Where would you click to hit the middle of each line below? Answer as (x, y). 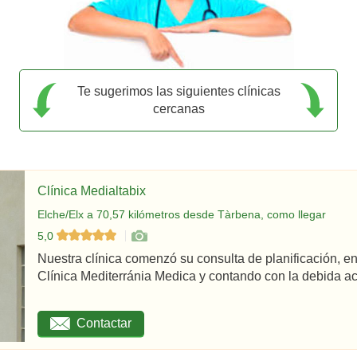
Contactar (104, 324)
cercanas (178, 108)
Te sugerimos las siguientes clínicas (178, 91)
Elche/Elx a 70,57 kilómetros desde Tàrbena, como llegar (182, 214)
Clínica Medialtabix (92, 190)
